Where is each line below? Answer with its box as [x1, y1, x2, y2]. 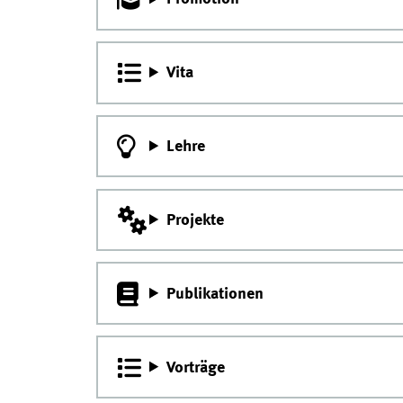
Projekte [166, 211, 225, 228]
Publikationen [166, 285, 264, 302]
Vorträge [166, 359, 226, 376]
